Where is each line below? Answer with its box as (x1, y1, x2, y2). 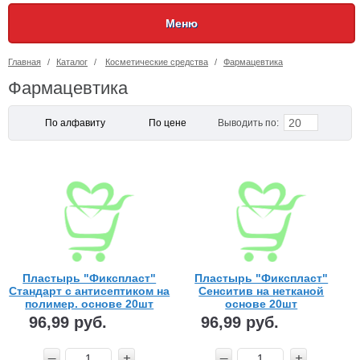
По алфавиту (45, 117, 105, 129)
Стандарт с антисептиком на (9, 284, 170, 297)
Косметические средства (105, 57, 208, 67)
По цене (149, 117, 186, 129)
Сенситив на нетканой (198, 284, 325, 297)
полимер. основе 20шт (25, 297, 154, 310)
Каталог (56, 57, 88, 67)
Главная (8, 57, 41, 67)
